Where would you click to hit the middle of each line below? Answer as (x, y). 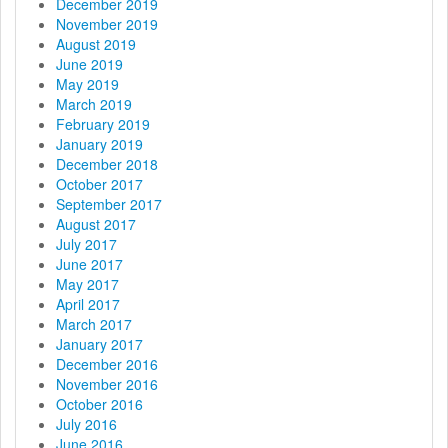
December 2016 (107, 363)
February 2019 (103, 123)
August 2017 (96, 223)
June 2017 (89, 263)
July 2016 (86, 423)
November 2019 (107, 23)
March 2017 (94, 323)
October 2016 (99, 403)
